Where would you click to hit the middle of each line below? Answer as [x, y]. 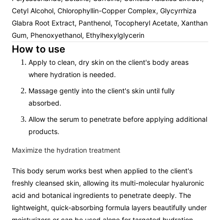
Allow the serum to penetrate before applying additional [118, 119]
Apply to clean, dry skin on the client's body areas [109, 62]
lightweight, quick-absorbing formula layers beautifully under [109, 207]
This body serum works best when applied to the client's [102, 171]
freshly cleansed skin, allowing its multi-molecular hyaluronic [108, 183]
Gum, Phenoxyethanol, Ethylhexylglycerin [78, 35]
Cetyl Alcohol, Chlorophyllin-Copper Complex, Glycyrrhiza [104, 11]
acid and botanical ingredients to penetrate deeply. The [101, 195]
